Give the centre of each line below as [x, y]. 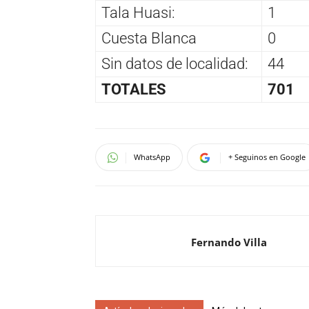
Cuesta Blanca [149, 39]
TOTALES [134, 90]
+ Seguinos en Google [267, 157]
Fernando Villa [229, 242]
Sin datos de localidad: [175, 64]
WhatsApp [152, 157]
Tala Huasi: [138, 13]
